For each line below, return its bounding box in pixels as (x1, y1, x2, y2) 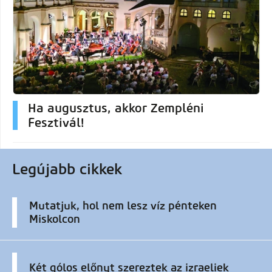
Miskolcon (29, 212, 80, 226)
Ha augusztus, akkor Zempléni (28, 100, 204, 115)
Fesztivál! (28, 115, 84, 130)
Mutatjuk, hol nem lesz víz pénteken (29, 199, 217, 212)
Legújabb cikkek (12, 160, 122, 178)
